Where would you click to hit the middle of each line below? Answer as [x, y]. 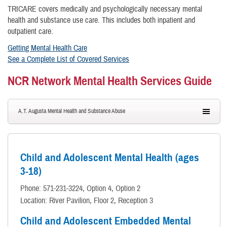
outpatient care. [31, 31]
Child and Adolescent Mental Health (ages [110, 157]
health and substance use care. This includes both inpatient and [101, 20]
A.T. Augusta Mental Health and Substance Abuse [72, 111]
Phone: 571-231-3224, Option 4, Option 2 [80, 188]
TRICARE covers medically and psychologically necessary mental [105, 9]
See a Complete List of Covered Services [68, 59]
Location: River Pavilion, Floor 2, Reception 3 [87, 200]
